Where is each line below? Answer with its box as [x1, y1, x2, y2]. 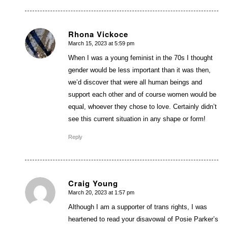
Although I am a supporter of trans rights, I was [68, 203, 207, 211]
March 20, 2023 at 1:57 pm [68, 189, 134, 196]
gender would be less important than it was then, [68, 66, 211, 74]
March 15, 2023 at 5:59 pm [68, 40, 134, 47]
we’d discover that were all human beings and [68, 78, 202, 87]
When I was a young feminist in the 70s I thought [68, 54, 213, 62]
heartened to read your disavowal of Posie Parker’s [68, 215, 218, 223]
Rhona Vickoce [68, 28, 128, 40]
